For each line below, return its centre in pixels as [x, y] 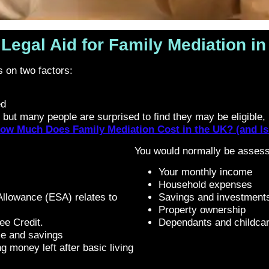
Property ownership [202, 210]
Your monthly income [205, 172]
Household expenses [205, 185]
